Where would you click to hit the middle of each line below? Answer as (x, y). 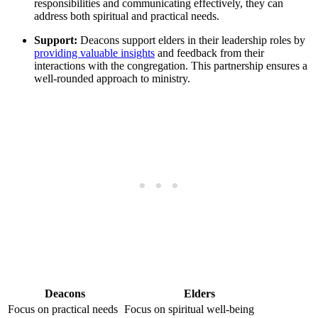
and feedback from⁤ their (209, 53)
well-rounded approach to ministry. (112, 79)
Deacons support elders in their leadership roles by (191, 40)
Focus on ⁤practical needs (63, 309)
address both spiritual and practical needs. (127, 16)
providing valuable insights (94, 53)
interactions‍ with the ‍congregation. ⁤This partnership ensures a (171, 66)
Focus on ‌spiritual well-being (189, 309)
